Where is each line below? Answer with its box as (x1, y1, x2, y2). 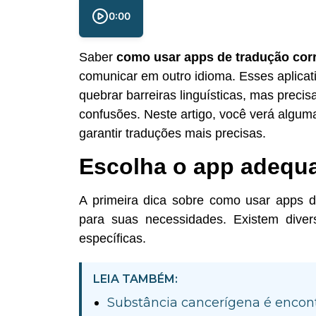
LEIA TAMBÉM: (93, 272, 178, 286)
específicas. (79, 231, 146, 246)
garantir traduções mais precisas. (79, 126, 266, 140)
